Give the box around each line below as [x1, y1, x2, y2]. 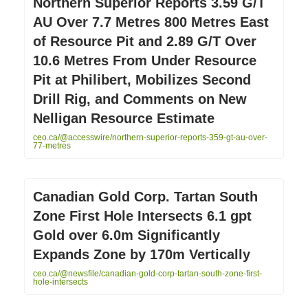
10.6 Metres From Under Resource [33, 52, 256, 68]
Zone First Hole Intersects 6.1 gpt [33, 208, 252, 223]
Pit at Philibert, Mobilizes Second [33, 71, 251, 87]
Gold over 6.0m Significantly [33, 227, 220, 243]
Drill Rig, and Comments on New [33, 91, 247, 107]
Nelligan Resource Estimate [33, 110, 214, 126]
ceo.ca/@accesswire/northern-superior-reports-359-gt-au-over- [33, 132, 267, 142]
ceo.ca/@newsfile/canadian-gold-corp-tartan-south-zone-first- [33, 268, 262, 278]
